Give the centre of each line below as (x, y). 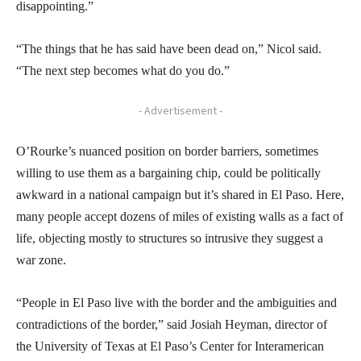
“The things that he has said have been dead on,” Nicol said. (169, 48)
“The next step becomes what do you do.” (123, 70)
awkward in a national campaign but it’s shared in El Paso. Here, (180, 194)
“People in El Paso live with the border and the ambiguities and (176, 302)
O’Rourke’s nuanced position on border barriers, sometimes (167, 151)
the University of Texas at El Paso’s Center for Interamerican (170, 346)
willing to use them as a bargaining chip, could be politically (168, 172)
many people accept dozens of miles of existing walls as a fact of (180, 216)
